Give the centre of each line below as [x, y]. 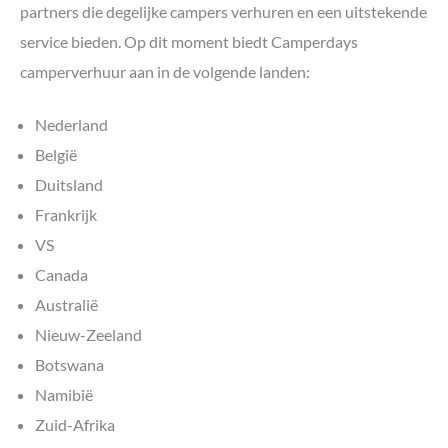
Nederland [71, 125]
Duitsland [69, 185]
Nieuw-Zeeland [88, 335]
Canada [61, 275]
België [56, 155]
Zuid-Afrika [75, 425]
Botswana [69, 365]
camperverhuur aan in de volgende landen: [165, 71]
